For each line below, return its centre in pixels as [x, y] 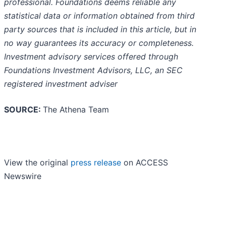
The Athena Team [76, 110]
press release [96, 163]
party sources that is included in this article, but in [100, 30]
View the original [37, 163]
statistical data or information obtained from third [99, 16]
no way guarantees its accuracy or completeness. [99, 43]
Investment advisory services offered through [91, 57]
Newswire [23, 176]
